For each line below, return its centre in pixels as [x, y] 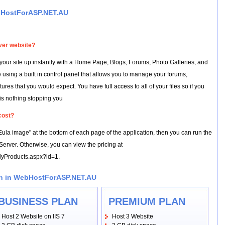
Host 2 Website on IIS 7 [33, 216]
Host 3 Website [133, 216]
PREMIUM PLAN [147, 201]
